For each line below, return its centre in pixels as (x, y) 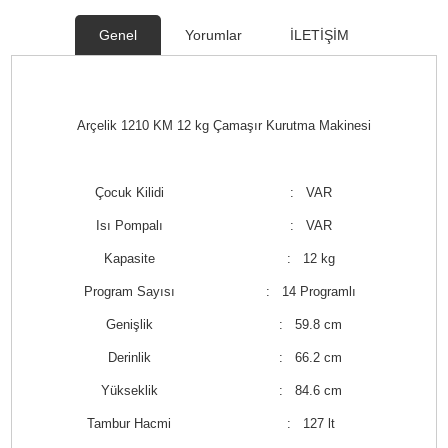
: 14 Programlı (310, 291)
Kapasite (129, 258)
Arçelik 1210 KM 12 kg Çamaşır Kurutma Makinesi (223, 125)
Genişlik (129, 324)
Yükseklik (129, 390)
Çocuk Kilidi (129, 192)
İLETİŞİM (319, 35)
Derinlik (129, 357)
